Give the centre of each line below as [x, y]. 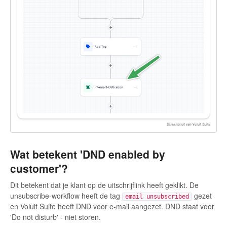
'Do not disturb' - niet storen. [55, 217]
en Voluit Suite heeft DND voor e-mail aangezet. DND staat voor [112, 206]
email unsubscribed [157, 197]
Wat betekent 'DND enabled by [88, 154]
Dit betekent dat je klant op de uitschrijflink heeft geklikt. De [104, 185]
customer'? [39, 168]
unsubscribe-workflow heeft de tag [66, 196]
